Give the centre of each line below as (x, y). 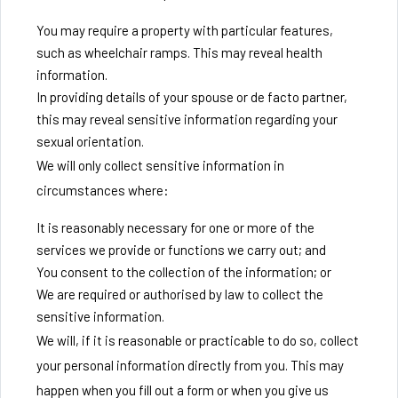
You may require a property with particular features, (185, 30)
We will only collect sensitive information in (160, 165)
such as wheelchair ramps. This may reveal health (179, 52)
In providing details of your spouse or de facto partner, (192, 97)
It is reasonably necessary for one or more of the (175, 227)
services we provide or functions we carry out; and (181, 250)
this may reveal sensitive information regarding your (187, 119)
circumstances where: (103, 190)
